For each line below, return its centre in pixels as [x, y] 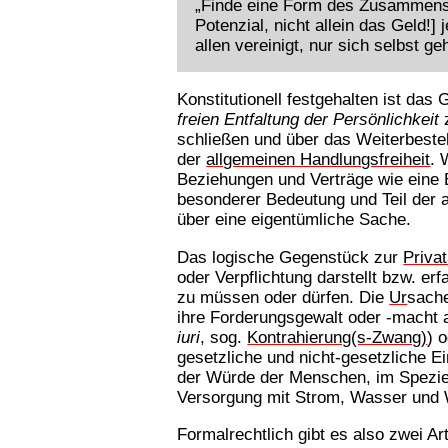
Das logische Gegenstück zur [290, 256]
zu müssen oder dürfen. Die [283, 296]
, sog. [224, 336]
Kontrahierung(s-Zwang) [337, 336]
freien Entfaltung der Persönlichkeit [308, 119]
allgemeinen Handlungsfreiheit [318, 159]
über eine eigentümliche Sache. [294, 219]
